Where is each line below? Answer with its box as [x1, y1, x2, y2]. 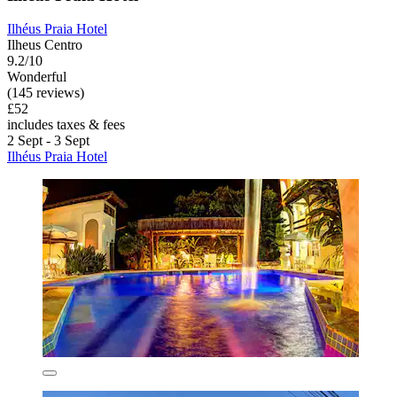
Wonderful [7, 69, 66, 85]
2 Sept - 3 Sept [7, 133, 90, 149]
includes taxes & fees [7, 117, 125, 133]
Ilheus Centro [7, 37, 82, 53]
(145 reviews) [7, 85, 84, 101]
